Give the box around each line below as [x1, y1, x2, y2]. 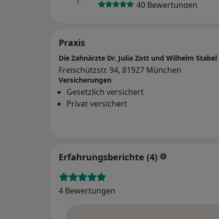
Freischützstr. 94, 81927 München [59, 65, 181, 76]
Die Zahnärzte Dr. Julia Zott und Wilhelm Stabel [59, 53, 217, 63]
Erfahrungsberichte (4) [59, 151, 157, 163]
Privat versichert [66, 98, 127, 109]
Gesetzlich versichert [66, 87, 144, 98]
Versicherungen [59, 75, 111, 85]
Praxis [59, 37, 85, 49]
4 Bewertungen [59, 185, 115, 197]
